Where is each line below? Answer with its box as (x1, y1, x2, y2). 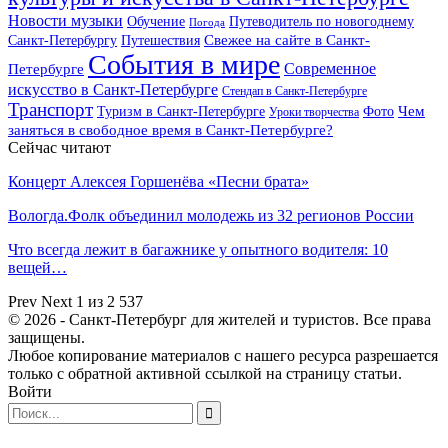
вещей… (8, 258, 67, 276)
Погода (189, 15, 225, 28)
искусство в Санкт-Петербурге (8, 80, 218, 98)
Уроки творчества (269, 105, 359, 119)
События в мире (88, 48, 280, 80)
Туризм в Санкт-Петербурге (97, 102, 265, 119)
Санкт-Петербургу (8, 31, 117, 48)
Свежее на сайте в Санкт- (204, 30, 370, 48)
